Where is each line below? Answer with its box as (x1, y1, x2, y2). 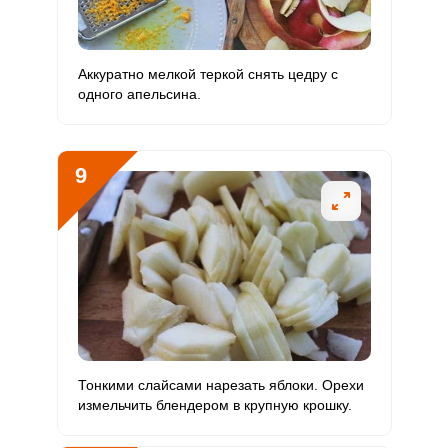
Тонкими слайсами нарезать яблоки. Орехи (77, 377, 364, 393)
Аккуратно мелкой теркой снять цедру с (77, 66, 338, 82)
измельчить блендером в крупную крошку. (77, 397, 352, 413)
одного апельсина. (77, 86, 201, 102)
